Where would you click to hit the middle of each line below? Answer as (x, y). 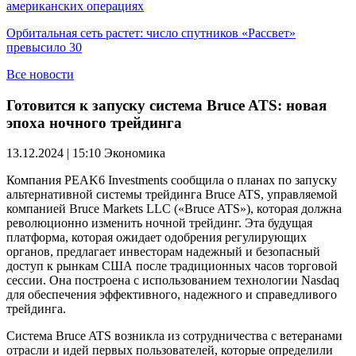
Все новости (40, 74)
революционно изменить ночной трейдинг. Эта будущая (159, 223)
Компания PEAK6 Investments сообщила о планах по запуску (172, 180)
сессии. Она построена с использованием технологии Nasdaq (173, 281)
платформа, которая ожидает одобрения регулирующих (157, 238)
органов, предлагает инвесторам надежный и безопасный (163, 252)
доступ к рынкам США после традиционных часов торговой (172, 266)
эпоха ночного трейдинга (96, 122)
